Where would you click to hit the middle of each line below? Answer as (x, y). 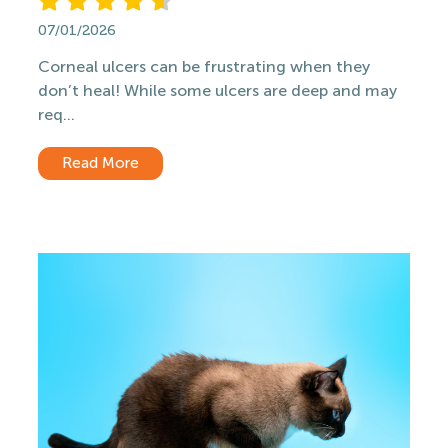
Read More (100, 163)
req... (56, 114)
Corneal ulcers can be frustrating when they (204, 66)
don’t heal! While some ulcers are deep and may (217, 90)
